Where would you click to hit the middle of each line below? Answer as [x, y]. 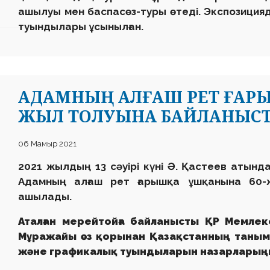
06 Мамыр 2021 [47, 144]
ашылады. [45, 196]
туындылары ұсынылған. [81, 27]
